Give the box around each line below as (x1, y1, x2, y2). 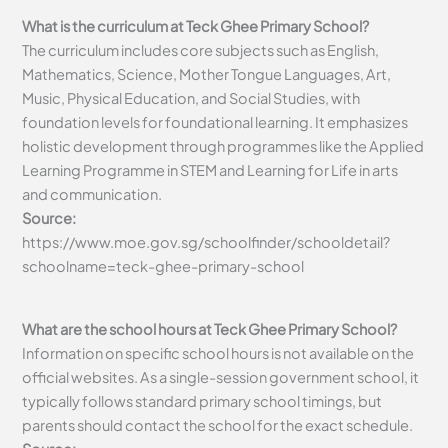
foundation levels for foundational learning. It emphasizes (22, 113, 409, 132)
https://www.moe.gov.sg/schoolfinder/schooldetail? (22, 233, 391, 252)
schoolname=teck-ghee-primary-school (22, 257, 305, 276)
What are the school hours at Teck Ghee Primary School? (22, 319, 402, 338)
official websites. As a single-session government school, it (22, 367, 420, 386)
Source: (22, 209, 77, 228)
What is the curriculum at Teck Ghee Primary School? (22, 17, 374, 36)
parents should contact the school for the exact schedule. (22, 415, 414, 434)
